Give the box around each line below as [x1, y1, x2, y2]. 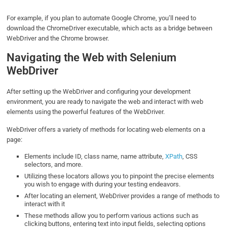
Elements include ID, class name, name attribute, [24, 153, 164, 161]
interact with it [24, 200, 65, 208]
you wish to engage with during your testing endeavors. [24, 180, 181, 188]
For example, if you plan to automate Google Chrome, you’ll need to [7, 14, 197, 22]
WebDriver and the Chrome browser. [7, 34, 111, 43]
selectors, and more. [24, 161, 85, 169]
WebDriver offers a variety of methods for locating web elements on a [7, 126, 206, 134]
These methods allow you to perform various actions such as [24, 212, 199, 220]
